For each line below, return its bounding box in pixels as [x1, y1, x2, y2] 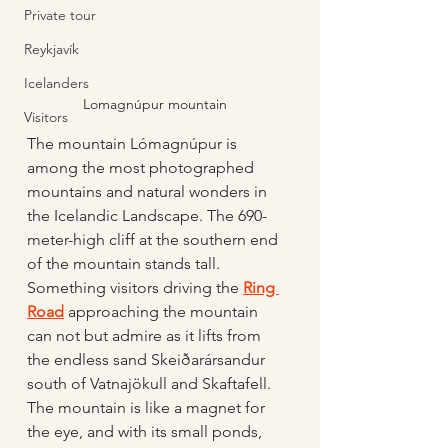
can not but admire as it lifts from [27, 325, 265, 345]
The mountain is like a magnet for [27, 397, 269, 417]
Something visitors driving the [27, 277, 243, 297]
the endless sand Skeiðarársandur [27, 349, 269, 369]
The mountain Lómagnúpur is [27, 133, 241, 153]
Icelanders [24, 74, 89, 92]
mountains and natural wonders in [27, 181, 271, 201]
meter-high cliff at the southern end [27, 229, 282, 249]
